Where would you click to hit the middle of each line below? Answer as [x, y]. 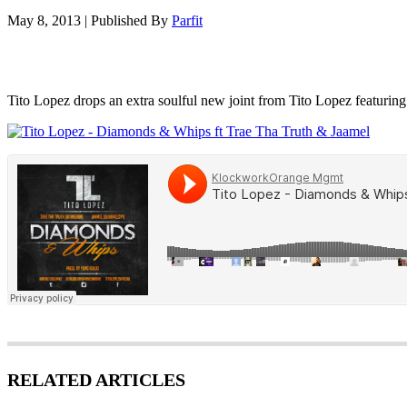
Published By [131, 20]
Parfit [187, 20]
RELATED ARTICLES [96, 379]
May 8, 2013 [44, 20]
